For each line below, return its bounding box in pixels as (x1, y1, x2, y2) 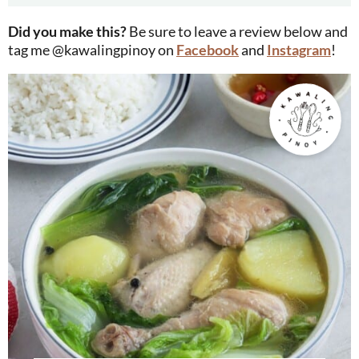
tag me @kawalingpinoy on (8, 40, 176, 58)
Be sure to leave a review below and (127, 22, 348, 40)
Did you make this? (18, 22, 127, 40)
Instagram (267, 40, 331, 58)
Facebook (176, 40, 239, 58)
